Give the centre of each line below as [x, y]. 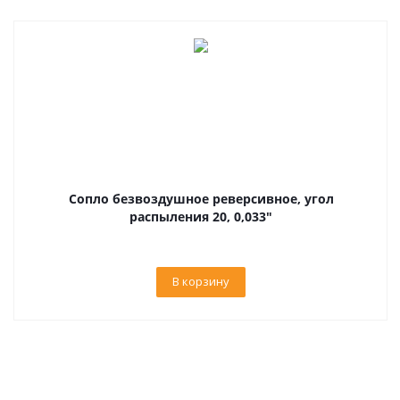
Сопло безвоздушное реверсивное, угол [201, 199]
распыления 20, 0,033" [201, 217]
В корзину [201, 281]
